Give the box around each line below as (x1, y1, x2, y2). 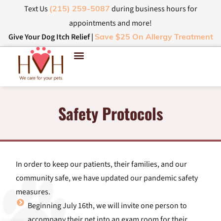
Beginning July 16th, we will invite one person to (27, 200, 187, 211)
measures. (16, 186, 50, 197)
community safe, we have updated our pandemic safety (16, 173, 198, 184)
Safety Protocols (58, 102, 163, 125)
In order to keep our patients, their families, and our (16, 159, 187, 170)
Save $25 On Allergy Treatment (94, 34, 213, 41)
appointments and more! (69, 18, 152, 29)
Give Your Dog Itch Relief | (8, 32, 95, 42)
